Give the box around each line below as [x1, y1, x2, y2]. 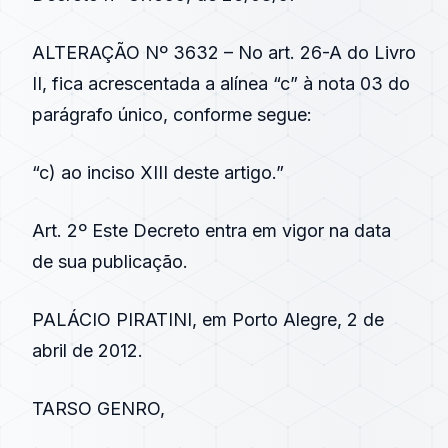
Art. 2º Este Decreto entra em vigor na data [32, 220, 391, 241]
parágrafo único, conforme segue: [32, 104, 312, 125]
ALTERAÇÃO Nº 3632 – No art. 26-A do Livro [32, 42, 416, 63]
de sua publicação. [32, 251, 188, 272]
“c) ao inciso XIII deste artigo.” [32, 162, 284, 183]
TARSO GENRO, [32, 398, 165, 419]
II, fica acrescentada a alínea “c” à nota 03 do [32, 73, 410, 94]
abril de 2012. [32, 340, 143, 361]
